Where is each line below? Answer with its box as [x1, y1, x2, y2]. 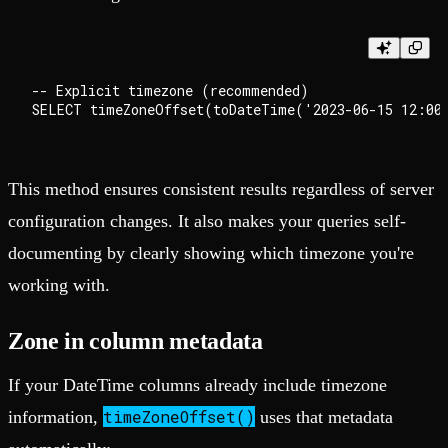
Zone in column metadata [8, 327, 263, 354]
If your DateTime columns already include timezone [8, 374, 387, 395]
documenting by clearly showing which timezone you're [8, 242, 414, 263]
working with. [8, 274, 110, 295]
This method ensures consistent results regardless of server [8, 178, 434, 199]
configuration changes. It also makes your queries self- [8, 210, 406, 231]
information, [8, 406, 103, 427]
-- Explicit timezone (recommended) [32, 80, 309, 100]
